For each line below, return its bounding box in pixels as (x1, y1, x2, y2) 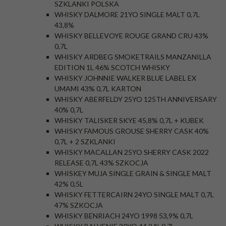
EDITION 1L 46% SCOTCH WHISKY (54, 63, 170, 72)
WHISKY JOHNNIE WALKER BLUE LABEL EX (54, 74, 196, 82)
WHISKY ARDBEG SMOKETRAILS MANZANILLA (54, 52, 211, 61)
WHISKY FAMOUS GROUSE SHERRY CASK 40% (54, 127, 209, 135)
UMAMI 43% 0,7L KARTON (54, 84, 141, 93)
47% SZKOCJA (54, 201, 103, 209)
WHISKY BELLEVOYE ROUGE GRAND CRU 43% (54, 31, 208, 40)
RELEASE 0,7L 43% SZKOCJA (54, 158, 148, 167)
